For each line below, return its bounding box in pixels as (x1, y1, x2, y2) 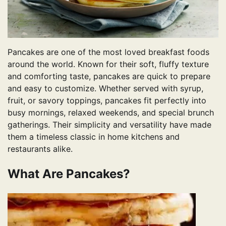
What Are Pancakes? (8, 166, 130, 182)
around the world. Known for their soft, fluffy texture (8, 59, 209, 70)
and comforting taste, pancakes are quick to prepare (8, 71, 210, 82)
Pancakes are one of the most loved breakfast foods (8, 47, 209, 58)
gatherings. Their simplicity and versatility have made (8, 120, 211, 130)
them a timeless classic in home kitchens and (8, 132, 180, 142)
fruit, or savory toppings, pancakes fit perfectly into (8, 95, 206, 106)
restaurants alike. (8, 144, 73, 154)
